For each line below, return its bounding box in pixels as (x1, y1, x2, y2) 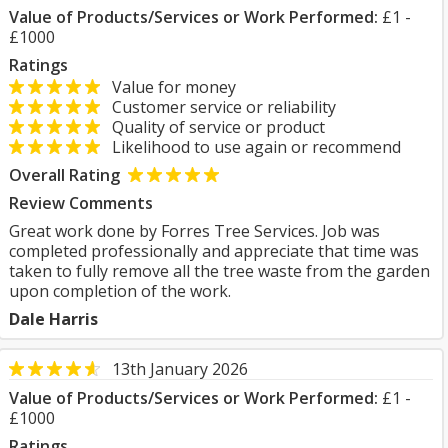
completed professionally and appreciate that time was (9, 240, 419, 262)
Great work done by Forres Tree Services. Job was (9, 220, 380, 242)
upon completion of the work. (9, 280, 231, 302)
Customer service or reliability (100, 96, 336, 118)
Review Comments (9, 192, 153, 214)
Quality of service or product (100, 116, 325, 138)
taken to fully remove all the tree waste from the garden (9, 260, 430, 282)
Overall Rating (9, 164, 120, 186)
